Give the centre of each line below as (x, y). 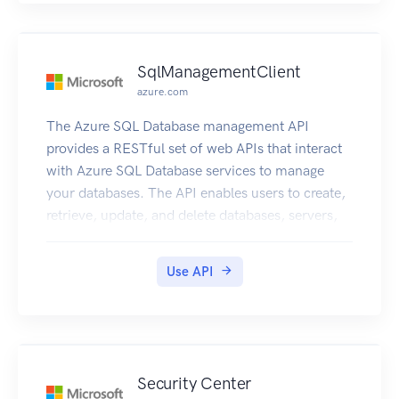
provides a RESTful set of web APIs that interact (194, 149)
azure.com (163, 92)
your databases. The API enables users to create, (196, 193)
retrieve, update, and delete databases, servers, (192, 216)
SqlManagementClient (219, 72)
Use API (189, 272)
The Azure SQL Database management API (178, 126)
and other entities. (102, 238)
